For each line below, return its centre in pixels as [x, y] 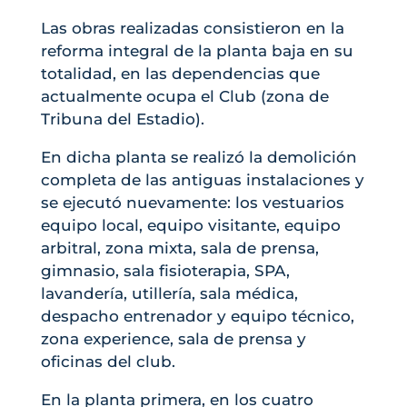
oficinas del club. [108, 362]
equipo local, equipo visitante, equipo [190, 226]
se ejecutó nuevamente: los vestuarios [192, 203]
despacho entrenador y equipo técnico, [197, 317]
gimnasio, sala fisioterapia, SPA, [165, 271]
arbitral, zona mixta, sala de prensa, [179, 248]
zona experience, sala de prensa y [173, 339]
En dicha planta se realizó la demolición [199, 158]
